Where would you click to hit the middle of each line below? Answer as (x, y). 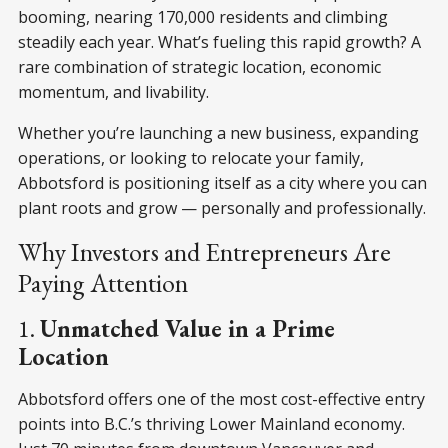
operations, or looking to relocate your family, (191, 157)
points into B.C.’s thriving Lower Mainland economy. (211, 423)
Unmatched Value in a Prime (187, 328)
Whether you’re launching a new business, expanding (218, 132)
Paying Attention (103, 282)
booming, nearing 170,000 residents (153, 16)
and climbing (340, 16)
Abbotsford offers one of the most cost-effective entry (221, 398)
